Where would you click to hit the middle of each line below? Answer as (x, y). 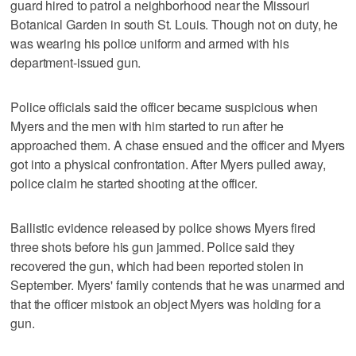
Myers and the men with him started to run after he (147, 126)
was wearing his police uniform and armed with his (150, 43)
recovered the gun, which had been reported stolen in (157, 265)
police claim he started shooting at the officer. (134, 183)
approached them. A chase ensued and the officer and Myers (178, 145)
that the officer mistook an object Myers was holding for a (166, 304)
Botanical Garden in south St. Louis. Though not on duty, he (174, 24)
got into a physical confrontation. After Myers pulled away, (168, 164)
